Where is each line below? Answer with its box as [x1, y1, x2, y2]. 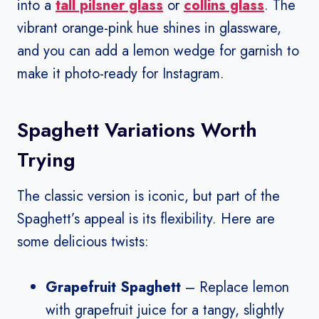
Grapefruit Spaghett [46, 277, 181, 298]
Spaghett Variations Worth [17, 115, 257, 145]
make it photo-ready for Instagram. [17, 63, 224, 85]
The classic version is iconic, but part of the [17, 186, 280, 207]
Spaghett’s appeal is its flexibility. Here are [17, 209, 275, 230]
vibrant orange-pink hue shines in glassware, [17, 18, 281, 39]
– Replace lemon [181, 277, 289, 298]
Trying [17, 145, 75, 175]
